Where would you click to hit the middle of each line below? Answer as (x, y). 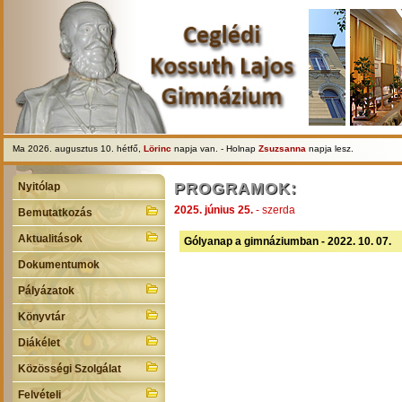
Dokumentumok (59, 265)
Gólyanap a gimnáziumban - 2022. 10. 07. (288, 241)
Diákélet (39, 343)
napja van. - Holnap (215, 149)
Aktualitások (50, 239)
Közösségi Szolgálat (70, 369)
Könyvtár (42, 317)
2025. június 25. (214, 210)
